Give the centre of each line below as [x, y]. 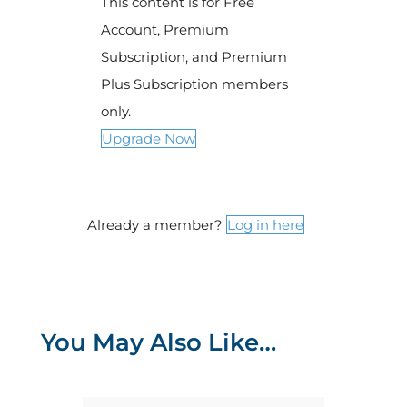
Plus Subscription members [194, 84]
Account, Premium [164, 30]
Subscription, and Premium [194, 57]
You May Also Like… [158, 343]
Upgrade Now [148, 139]
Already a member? [156, 225]
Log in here [265, 225]
